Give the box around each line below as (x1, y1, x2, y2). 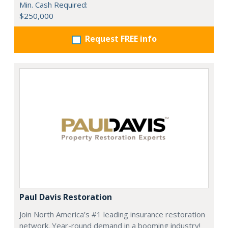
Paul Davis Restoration (19, 191, 112, 203)
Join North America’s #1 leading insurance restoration (19, 209, 205, 219)
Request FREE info (84, 33, 157, 45)
